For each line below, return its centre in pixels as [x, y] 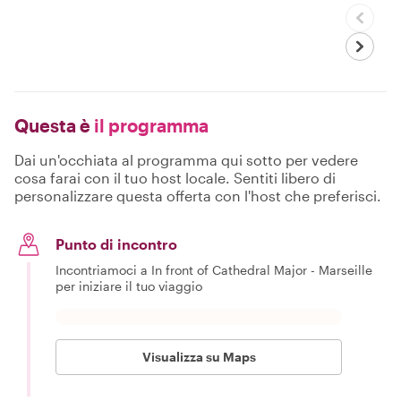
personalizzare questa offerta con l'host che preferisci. [198, 195]
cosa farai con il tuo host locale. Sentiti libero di [175, 177]
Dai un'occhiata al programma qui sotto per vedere [186, 159]
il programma [149, 125]
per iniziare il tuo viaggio [129, 286]
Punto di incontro [116, 243]
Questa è [52, 125]
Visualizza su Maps [199, 356]
